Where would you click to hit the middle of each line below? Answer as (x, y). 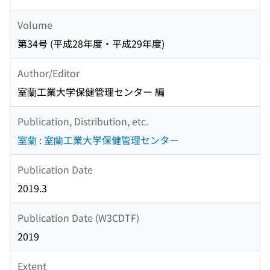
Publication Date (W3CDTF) (78, 217)
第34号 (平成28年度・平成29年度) (91, 44)
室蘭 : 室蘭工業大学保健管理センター (98, 140)
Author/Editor (49, 73)
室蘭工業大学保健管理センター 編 (91, 92)
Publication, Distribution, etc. (83, 121)
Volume (35, 24)
